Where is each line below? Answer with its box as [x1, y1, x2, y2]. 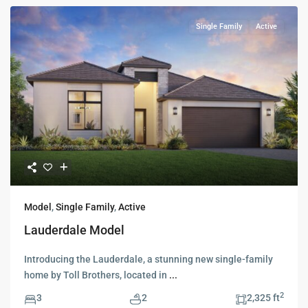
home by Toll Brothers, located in [24, 269, 169, 281]
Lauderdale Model [24, 223, 124, 238]
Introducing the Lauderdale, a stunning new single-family [24, 254, 273, 265]
